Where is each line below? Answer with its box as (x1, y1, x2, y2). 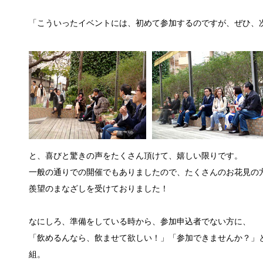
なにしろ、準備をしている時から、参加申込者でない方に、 (28, 217, 251, 226)
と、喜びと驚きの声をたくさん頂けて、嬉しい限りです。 (28, 151, 242, 160)
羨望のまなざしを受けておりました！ (28, 184, 168, 193)
